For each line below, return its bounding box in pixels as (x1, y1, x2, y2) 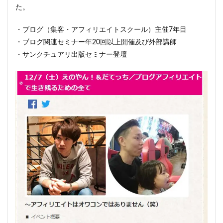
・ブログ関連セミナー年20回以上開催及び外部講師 (15, 39, 177, 46)
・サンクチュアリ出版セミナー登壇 (15, 51, 127, 59)
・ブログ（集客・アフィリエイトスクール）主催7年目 (15, 26, 187, 34)
